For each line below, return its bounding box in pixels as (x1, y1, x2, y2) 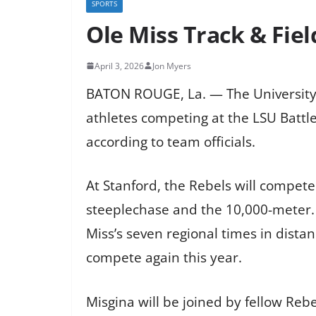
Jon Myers (152, 59, 191, 72)
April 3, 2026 (95, 59, 144, 72)
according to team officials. (86, 132, 255, 151)
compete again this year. (86, 248, 242, 267)
